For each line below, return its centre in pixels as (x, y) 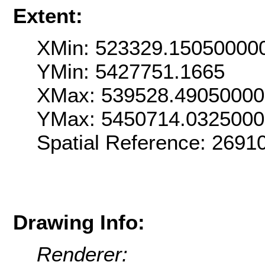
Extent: (48, 15)
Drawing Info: (79, 222)
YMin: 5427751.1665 (131, 72)
